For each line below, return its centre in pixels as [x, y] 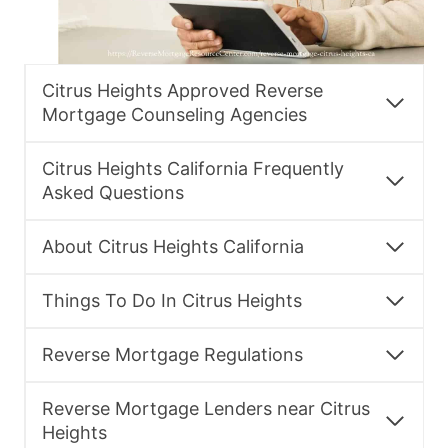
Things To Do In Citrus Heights [172, 301]
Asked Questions [113, 193]
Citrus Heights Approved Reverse [182, 91]
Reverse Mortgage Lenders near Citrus [206, 409]
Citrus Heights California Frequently [193, 169]
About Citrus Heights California [173, 247]
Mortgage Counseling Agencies [174, 115]
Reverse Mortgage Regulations [172, 355]
